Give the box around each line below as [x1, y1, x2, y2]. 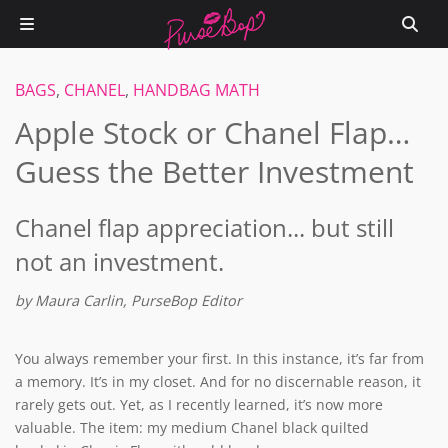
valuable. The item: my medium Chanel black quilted [15, 418, 369, 437]
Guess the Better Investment [15, 151, 414, 192]
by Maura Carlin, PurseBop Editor [15, 291, 242, 310]
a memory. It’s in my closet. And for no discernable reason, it [15, 372, 421, 391]
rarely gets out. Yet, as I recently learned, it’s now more [15, 395, 383, 414]
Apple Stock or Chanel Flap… [15, 112, 410, 153]
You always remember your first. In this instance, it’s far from [15, 349, 424, 368]
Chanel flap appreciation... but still [15, 211, 394, 244]
